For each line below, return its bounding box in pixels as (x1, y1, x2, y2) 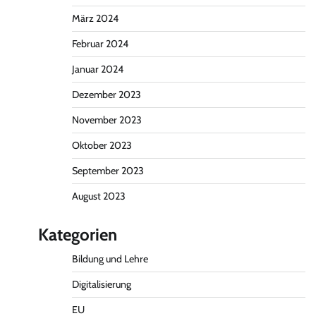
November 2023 (71, 114, 142, 126)
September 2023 (71, 164, 144, 177)
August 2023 (71, 190, 126, 202)
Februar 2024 (71, 37, 128, 50)
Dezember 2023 (71, 88, 141, 101)
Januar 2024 (71, 63, 123, 75)
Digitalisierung (71, 278, 131, 291)
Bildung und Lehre (71, 253, 148, 265)
